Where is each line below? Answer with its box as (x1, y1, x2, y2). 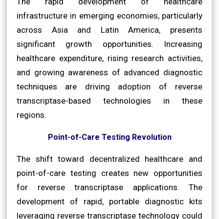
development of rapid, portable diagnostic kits (17, 196, 202, 206)
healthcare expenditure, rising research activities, (17, 53, 202, 63)
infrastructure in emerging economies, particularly (17, 10, 202, 21)
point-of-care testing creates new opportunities (17, 168, 202, 178)
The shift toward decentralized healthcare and (17, 153, 202, 164)
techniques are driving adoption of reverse (17, 81, 202, 91)
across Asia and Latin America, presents (17, 24, 202, 35)
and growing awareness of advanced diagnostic (17, 67, 202, 77)
